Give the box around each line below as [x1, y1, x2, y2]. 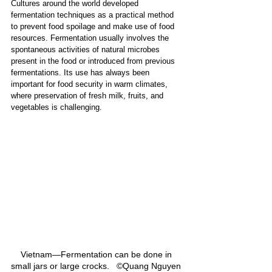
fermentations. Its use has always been [11, 67, 152, 77]
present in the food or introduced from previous [11, 56, 177, 66]
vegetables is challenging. [11, 102, 102, 112]
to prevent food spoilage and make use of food [11, 21, 177, 31]
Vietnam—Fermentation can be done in [20, 250, 174, 260]
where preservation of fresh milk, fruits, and [11, 90, 166, 100]
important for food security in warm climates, [11, 79, 170, 89]
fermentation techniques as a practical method [11, 10, 176, 19]
